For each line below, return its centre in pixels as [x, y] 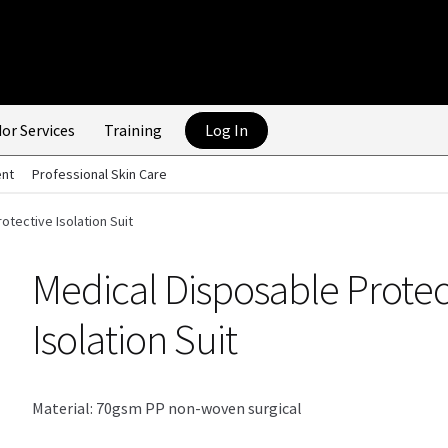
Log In [226, 130]
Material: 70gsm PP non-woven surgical [167, 408]
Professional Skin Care [99, 174]
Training [132, 130]
